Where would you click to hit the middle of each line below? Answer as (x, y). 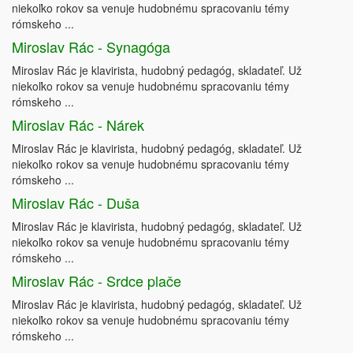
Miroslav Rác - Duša (76, 203)
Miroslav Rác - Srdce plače (97, 281)
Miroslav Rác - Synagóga (91, 47)
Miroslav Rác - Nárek (78, 125)
